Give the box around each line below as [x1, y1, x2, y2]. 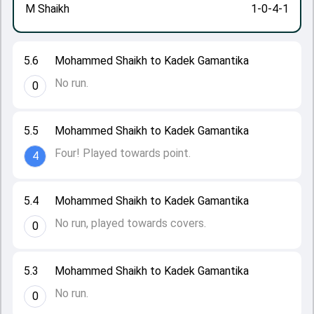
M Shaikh [25, 2, 69, 15]
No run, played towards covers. [55, 217, 206, 230]
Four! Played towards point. [55, 146, 191, 160]
